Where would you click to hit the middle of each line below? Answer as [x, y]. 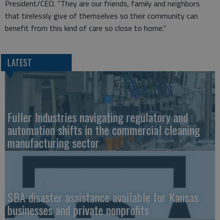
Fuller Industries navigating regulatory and [98, 117]
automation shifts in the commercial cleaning [104, 130]
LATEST [19, 63]
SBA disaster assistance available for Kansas [103, 197]
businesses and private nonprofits [78, 210]
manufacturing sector [53, 143]
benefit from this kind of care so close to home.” [85, 28]
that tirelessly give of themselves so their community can [101, 16]
